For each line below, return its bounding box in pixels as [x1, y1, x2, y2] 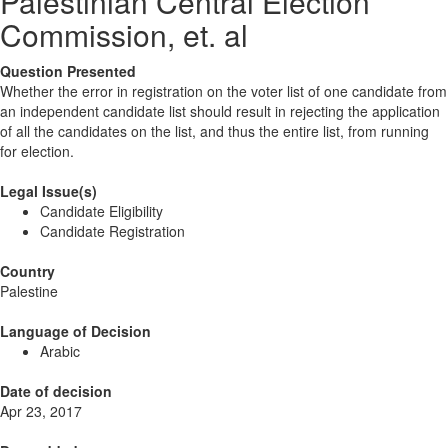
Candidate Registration [40, 221, 185, 242]
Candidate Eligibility [40, 201, 163, 222]
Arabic [40, 341, 80, 362]
